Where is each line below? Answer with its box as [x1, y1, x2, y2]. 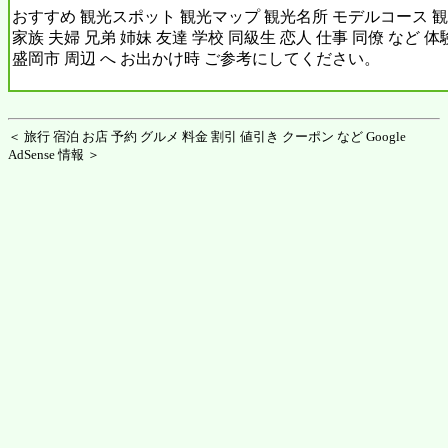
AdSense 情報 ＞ [8, 146, 100, 162]
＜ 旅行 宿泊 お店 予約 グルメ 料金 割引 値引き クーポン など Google [8, 128, 406, 144]
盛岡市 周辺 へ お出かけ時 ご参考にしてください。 [12, 49, 380, 67]
